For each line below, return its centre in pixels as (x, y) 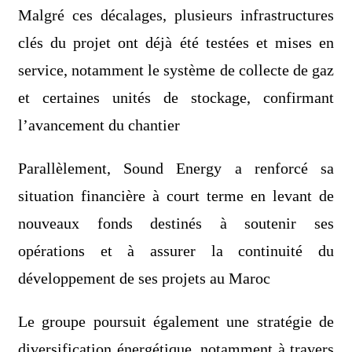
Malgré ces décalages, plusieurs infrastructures (176, 15)
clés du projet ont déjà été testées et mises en (176, 43)
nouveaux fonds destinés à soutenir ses (176, 224)
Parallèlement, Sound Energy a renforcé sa (176, 169)
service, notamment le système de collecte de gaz (176, 70)
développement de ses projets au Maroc (144, 279)
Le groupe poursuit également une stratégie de (176, 322)
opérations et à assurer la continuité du (176, 251)
